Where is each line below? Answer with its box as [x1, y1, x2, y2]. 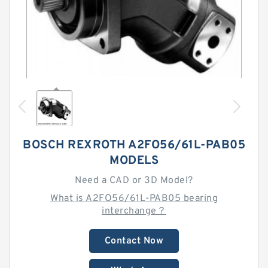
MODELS [109, 153, 159, 169]
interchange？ [102, 205, 166, 217]
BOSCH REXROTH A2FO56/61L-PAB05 [23, 138, 245, 153]
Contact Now [104, 235, 164, 247]
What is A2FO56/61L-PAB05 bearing [50, 193, 218, 205]
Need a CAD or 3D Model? [75, 175, 193, 187]
